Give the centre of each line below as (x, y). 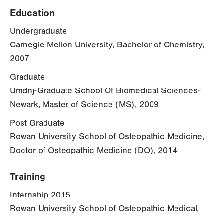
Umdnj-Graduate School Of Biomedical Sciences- (105, 91)
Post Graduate (37, 123)
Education (32, 13)
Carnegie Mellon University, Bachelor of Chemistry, (107, 45)
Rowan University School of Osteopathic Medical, (104, 209)
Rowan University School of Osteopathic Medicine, (107, 137)
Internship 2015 (40, 195)
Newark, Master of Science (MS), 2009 (84, 105)
